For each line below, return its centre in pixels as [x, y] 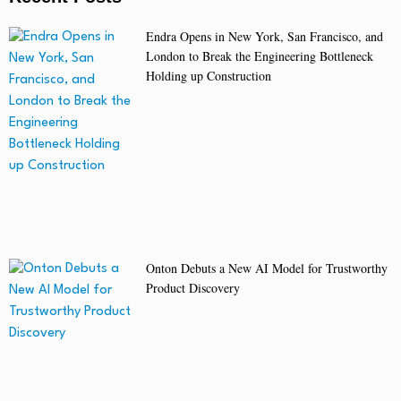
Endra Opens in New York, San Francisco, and [264, 37]
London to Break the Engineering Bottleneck [259, 56]
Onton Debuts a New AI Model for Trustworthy [266, 269]
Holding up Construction [208, 76]
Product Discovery [192, 288]
